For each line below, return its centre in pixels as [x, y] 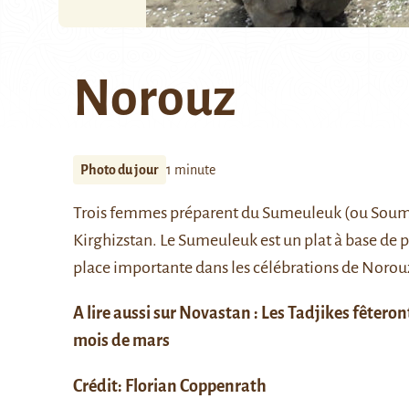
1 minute [191, 170]
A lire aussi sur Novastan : [167, 313]
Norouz [154, 99]
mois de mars [121, 341]
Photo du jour [120, 170]
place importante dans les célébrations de [217, 267]
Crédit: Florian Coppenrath [170, 386]
